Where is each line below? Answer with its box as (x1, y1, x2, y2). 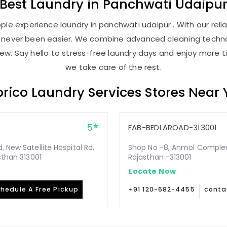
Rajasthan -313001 (128, 152, 192, 162)
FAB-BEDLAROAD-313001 (128, 122, 217, 133)
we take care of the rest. (65, 62, 162, 72)
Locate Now (129, 166, 176, 176)
